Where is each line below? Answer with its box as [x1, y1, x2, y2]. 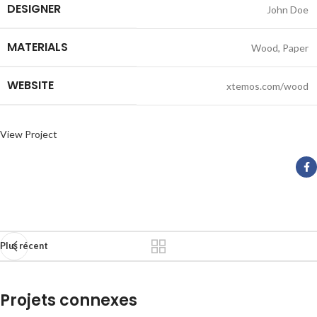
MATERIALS [7, 39, 68, 55]
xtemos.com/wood [226, 80, 309, 92]
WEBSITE [7, 77, 54, 93]
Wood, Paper [251, 42, 309, 54]
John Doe [267, 4, 309, 16]
